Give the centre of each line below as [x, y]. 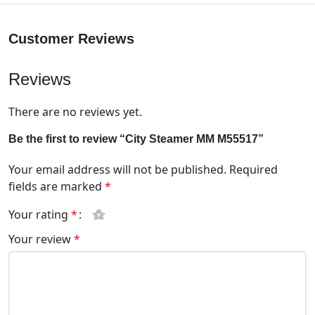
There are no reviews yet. [75, 111]
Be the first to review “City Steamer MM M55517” [136, 139]
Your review [41, 239]
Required [253, 169]
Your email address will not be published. [117, 169]
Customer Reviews [71, 38]
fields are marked [57, 186]
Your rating [40, 214]
